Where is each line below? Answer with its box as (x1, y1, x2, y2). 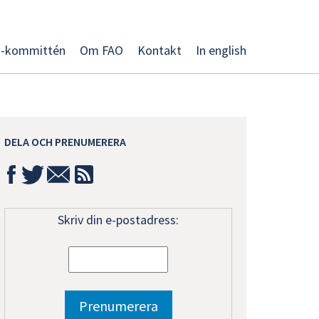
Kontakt (137, 42, 182, 58)
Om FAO (80, 42, 123, 58)
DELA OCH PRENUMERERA (4, 134, 126, 149)
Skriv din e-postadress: (58, 211, 179, 228)
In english (196, 42, 246, 58)
